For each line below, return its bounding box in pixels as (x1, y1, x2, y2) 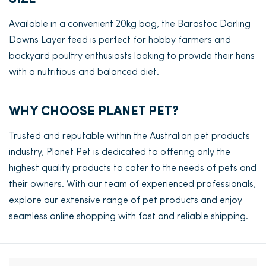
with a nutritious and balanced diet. (9, 68, 159, 77)
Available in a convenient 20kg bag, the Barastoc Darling (9, 20, 251, 29)
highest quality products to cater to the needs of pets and (9, 164, 256, 173)
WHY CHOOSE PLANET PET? (9, 105, 179, 119)
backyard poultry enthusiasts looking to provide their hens (9, 52, 255, 61)
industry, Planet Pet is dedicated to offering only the (9, 148, 230, 157)
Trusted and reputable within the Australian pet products (9, 132, 250, 141)
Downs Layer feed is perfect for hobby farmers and (9, 36, 231, 45)
